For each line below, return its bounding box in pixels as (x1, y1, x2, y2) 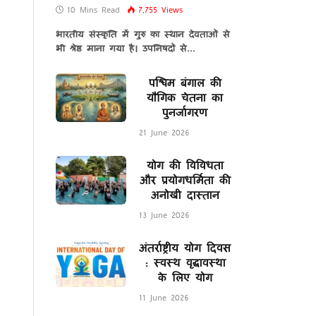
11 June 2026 (138, 293, 188, 302)
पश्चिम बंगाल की (148, 73, 221, 92)
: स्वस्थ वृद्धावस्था (144, 253, 226, 272)
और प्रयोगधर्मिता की (139, 170, 231, 189)
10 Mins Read (67, 5, 120, 14)
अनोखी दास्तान (150, 185, 219, 204)
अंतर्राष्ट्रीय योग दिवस (139, 238, 231, 257)
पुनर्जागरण (162, 102, 208, 121)
